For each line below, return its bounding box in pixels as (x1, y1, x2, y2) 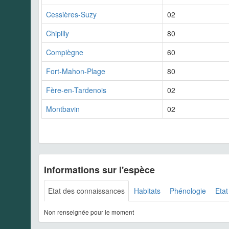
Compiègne (46, 47, 83, 57)
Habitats (134, 185, 161, 196)
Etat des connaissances (48, 185, 125, 196)
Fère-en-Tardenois (46, 84, 106, 95)
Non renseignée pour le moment (44, 207, 134, 216)
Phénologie (170, 185, 206, 196)
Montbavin (46, 103, 80, 114)
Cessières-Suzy (46, 9, 97, 19)
